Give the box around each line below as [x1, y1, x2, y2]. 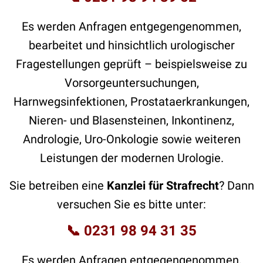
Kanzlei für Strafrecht [106, 178, 219, 193]
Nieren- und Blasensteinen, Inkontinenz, [29, 113, 234, 127]
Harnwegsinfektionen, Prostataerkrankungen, [14, 94, 249, 109]
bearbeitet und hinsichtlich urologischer [28, 38, 235, 52]
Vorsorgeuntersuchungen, [64, 75, 199, 90]
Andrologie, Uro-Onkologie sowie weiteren [22, 131, 241, 146]
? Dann [218, 178, 254, 193]
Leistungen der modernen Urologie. [39, 150, 224, 165]
